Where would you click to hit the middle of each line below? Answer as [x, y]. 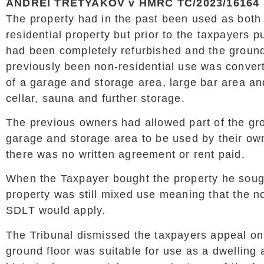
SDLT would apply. [56, 211]
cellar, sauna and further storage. [95, 98]
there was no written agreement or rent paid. [126, 154]
